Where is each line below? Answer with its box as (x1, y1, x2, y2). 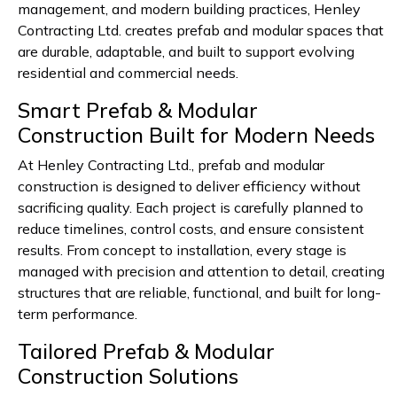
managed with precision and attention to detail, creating (18, 262, 385, 281)
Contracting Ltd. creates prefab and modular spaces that (18, 21, 384, 40)
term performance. (18, 305, 137, 323)
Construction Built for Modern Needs (18, 121, 375, 149)
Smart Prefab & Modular (18, 97, 258, 124)
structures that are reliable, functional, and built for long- (18, 284, 381, 302)
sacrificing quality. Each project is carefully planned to (18, 198, 363, 217)
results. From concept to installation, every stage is (18, 241, 346, 260)
